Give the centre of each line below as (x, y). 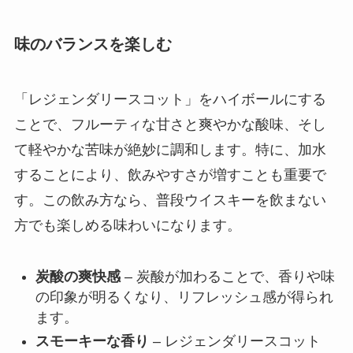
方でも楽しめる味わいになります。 (127, 225)
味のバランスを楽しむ (93, 45)
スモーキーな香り (92, 341)
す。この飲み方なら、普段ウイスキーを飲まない (170, 200)
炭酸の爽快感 (78, 276)
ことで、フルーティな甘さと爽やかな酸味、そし (170, 124)
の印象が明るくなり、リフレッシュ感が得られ (184, 297)
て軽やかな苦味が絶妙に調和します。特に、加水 (170, 149)
